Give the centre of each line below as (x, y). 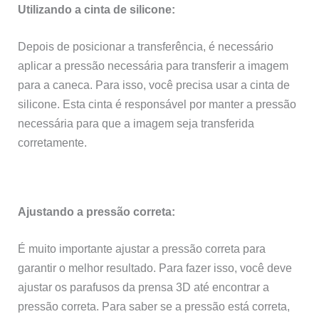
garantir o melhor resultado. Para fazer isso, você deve (155, 267)
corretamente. (53, 142)
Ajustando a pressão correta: (97, 212)
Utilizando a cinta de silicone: (97, 9)
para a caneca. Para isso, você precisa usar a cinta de (154, 84)
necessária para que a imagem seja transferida (136, 123)
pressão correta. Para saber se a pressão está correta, (154, 306)
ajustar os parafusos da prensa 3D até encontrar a (144, 287)
